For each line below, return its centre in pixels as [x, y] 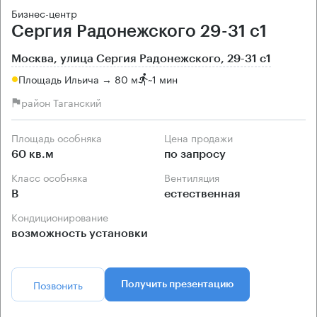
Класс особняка [53, 177]
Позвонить [58, 284]
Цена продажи [202, 137]
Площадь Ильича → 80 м [78, 79]
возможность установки [80, 233]
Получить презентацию [177, 284]
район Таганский [61, 102]
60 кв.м [33, 154]
